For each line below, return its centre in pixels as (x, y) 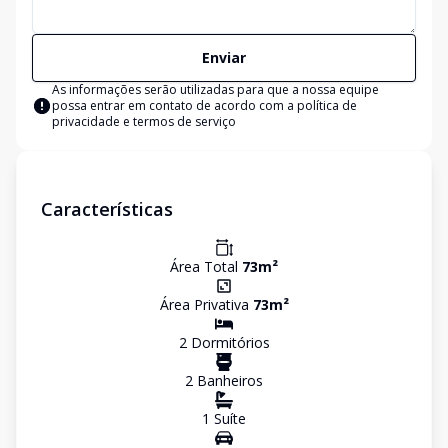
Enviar (224, 57)
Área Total (206, 266)
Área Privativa (206, 304)
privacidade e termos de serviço (144, 121)
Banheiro (224, 380)
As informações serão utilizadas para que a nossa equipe (215, 89)
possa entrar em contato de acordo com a (174, 105)
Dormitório (224, 342)
